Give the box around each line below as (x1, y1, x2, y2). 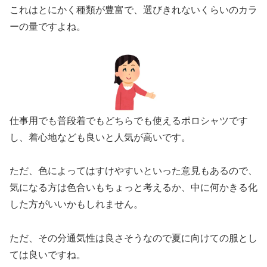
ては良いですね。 (10, 250, 86, 260)
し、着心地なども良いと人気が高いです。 (10, 132, 191, 142)
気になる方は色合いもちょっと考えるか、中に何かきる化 (10, 182, 257, 193)
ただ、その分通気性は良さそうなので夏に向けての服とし (10, 233, 257, 244)
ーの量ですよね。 (10, 21, 86, 32)
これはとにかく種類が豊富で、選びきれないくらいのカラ (10, 5, 257, 15)
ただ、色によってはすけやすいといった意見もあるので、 (10, 166, 257, 176)
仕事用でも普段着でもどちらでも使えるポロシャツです (10, 115, 248, 126)
